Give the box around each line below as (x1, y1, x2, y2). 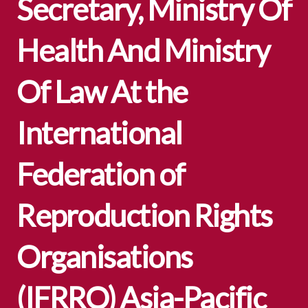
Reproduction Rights (16, 197, 272, 233)
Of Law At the (16, 74, 188, 109)
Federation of (16, 156, 185, 192)
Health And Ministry (16, 32, 270, 68)
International (16, 115, 182, 151)
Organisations (16, 239, 192, 274)
